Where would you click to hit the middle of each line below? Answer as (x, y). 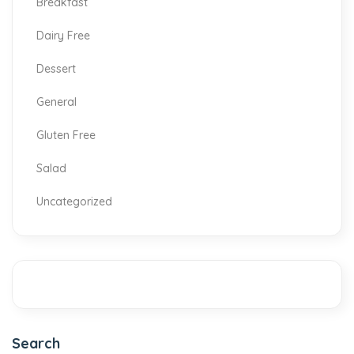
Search (36, 343)
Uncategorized (74, 201)
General (56, 102)
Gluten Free (66, 135)
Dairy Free (63, 36)
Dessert (56, 69)
